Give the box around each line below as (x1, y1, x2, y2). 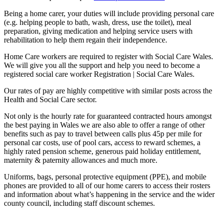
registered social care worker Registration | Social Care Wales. (4, 70, 198, 79)
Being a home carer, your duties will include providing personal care (4, 9, 214, 18)
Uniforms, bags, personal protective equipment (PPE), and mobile (4, 173, 206, 181)
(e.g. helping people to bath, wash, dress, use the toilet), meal (4, 18, 191, 27)
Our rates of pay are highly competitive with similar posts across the (4, 87, 212, 95)
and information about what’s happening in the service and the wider (4, 190, 215, 199)
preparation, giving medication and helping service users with (4, 27, 193, 36)
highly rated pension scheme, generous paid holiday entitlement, (4, 147, 201, 156)
